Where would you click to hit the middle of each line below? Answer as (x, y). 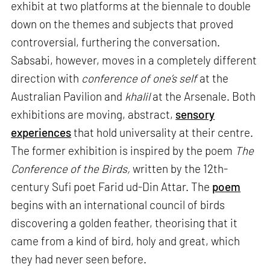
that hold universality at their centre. (162, 133)
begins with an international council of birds (118, 205)
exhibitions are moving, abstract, (93, 115)
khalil (139, 96)
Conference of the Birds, (72, 169)
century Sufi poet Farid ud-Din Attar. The (112, 187)
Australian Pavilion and (68, 96)
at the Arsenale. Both (204, 96)
